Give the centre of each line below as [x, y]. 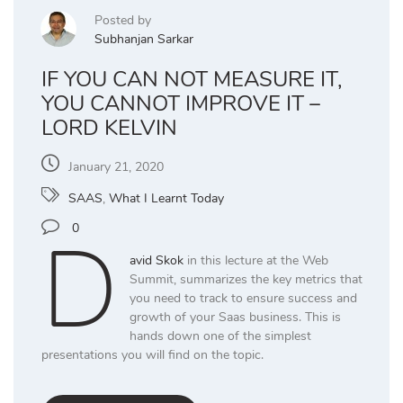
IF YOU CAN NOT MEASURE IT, [192, 79]
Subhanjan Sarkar [144, 39]
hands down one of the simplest [220, 336]
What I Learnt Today [166, 198]
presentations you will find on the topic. [152, 354]
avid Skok [156, 260]
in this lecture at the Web [255, 260]
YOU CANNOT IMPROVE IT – [181, 103]
